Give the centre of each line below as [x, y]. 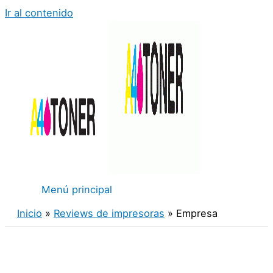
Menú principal [77, 190]
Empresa [197, 213]
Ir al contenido [39, 13]
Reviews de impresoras [109, 213]
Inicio [30, 213]
